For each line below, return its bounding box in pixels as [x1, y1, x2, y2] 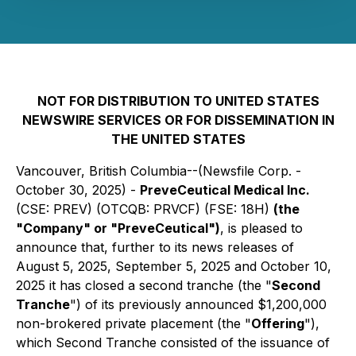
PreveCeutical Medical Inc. [140, 182, 310, 198]
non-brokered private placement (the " [16, 315, 251, 331]
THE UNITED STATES [110, 131, 246, 147]
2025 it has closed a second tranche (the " [16, 277, 272, 293]
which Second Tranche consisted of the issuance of [16, 335, 330, 350]
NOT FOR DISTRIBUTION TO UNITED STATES [37, 93, 319, 109]
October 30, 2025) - [16, 182, 140, 198]
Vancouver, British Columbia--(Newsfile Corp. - [16, 163, 301, 179]
